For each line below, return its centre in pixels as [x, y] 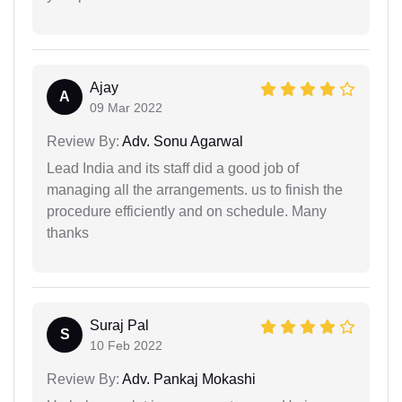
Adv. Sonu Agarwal [181, 141]
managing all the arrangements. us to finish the [195, 189]
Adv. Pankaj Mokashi [188, 379]
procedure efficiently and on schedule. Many [187, 211]
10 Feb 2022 [126, 345]
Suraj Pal [119, 325]
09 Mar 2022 [126, 107]
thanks [68, 232]
